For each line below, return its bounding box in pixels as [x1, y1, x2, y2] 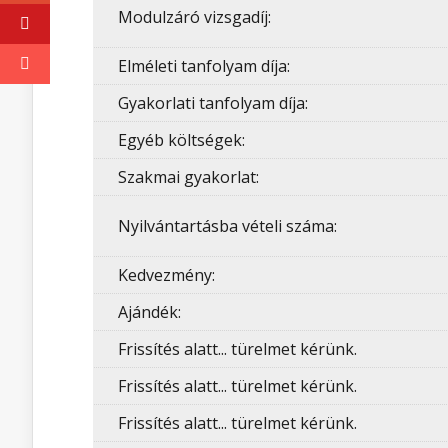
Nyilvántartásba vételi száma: [118, 215, 337, 237]
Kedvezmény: [118, 264, 215, 286]
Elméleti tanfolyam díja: [118, 55, 290, 77]
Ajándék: [118, 301, 181, 323]
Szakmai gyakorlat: [118, 166, 259, 188]
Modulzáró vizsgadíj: [118, 6, 271, 28]
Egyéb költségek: [118, 129, 245, 151]
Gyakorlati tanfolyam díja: [118, 92, 308, 114]
